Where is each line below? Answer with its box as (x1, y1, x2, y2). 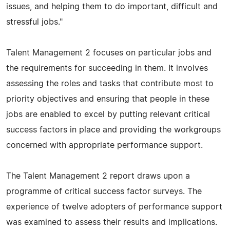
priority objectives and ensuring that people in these (6, 94, 209, 103)
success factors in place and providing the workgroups (6, 125, 221, 134)
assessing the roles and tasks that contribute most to (6, 79, 214, 88)
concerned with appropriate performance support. (6, 141, 203, 149)
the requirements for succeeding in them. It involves (6, 64, 208, 72)
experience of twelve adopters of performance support (6, 202, 222, 211)
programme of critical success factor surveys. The (6, 187, 202, 196)
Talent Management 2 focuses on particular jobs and (6, 48, 212, 57)
